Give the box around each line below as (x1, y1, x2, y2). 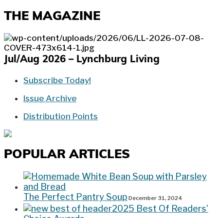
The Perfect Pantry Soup (23, 192, 127, 202)
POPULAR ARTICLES (4, 148, 130, 161)
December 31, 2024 (127, 195, 182, 202)
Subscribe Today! (23, 75, 91, 85)
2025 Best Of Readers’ (112, 203, 208, 214)
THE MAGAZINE (4, 10, 100, 23)
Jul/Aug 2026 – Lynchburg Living (4, 54, 160, 65)
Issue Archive (23, 93, 76, 103)
